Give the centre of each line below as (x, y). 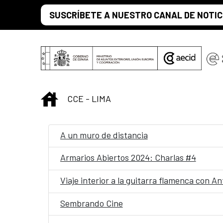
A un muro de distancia (104, 135)
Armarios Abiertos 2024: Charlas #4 (128, 158)
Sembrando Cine (91, 203)
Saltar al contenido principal (57, 10)
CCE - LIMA (89, 98)
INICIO (70, 97)
